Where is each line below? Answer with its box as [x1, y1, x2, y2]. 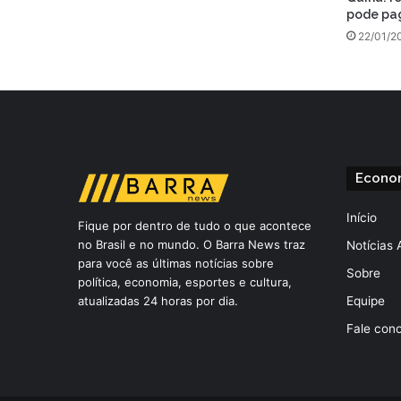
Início [346, 209, 377, 225]
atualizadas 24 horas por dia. [78, 293, 238, 308]
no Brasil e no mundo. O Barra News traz [78, 236, 305, 252]
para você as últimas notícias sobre [78, 255, 274, 270]
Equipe [346, 293, 385, 308]
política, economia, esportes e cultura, [78, 274, 292, 289]
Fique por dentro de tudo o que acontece [78, 218, 311, 233]
